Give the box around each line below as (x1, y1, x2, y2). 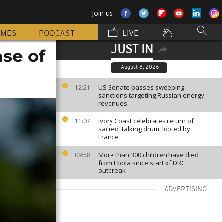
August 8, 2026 (120, 65, 159, 70)
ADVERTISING (164, 186, 207, 193)
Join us (92, 8, 113, 18)
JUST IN (111, 44, 153, 56)
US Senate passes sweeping (98, 83, 184, 92)
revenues (98, 99, 127, 108)
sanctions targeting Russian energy (98, 91, 204, 100)
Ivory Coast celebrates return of (98, 116, 194, 125)
